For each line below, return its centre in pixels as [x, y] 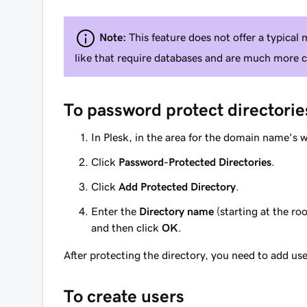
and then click [126, 228]
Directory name [176, 211]
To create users [124, 296]
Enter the [115, 211]
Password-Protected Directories [195, 162]
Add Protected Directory [177, 186]
